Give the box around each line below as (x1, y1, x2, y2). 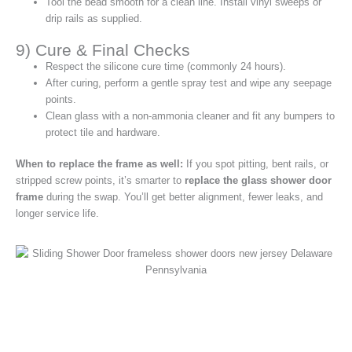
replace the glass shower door (185, 174, 332, 187)
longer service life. (16, 207, 99, 220)
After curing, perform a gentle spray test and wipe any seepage (46, 77, 332, 90)
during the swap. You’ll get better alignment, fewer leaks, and (43, 191, 323, 203)
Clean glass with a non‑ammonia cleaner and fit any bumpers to (46, 110, 335, 123)
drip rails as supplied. (46, 12, 143, 24)
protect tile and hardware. (46, 126, 161, 139)
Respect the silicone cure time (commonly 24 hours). (46, 60, 287, 73)
